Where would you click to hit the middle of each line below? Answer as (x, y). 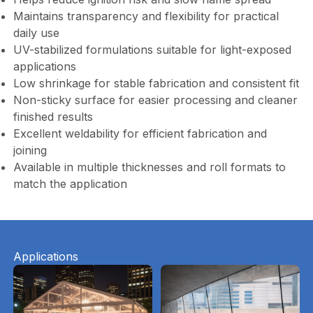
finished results (53, 117)
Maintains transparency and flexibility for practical (146, 16)
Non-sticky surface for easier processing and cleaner (155, 100)
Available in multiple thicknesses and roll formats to (149, 167)
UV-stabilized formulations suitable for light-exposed (152, 50)
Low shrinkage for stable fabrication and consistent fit (156, 83)
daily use (36, 33)
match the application (70, 184)
